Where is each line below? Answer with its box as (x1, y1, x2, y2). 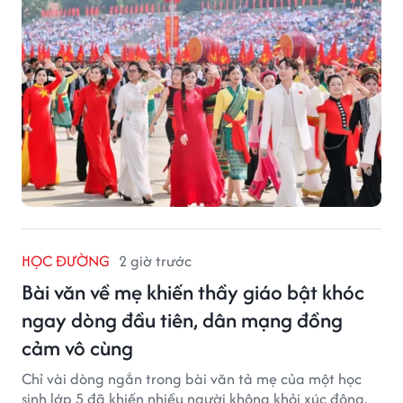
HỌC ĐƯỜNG (22, 250, 110, 273)
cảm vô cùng (22, 333, 133, 363)
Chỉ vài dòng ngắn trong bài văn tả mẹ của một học (22, 368, 362, 390)
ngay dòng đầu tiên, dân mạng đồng (22, 305, 343, 336)
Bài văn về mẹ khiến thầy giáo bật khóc (22, 277, 364, 308)
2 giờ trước (119, 250, 192, 273)
